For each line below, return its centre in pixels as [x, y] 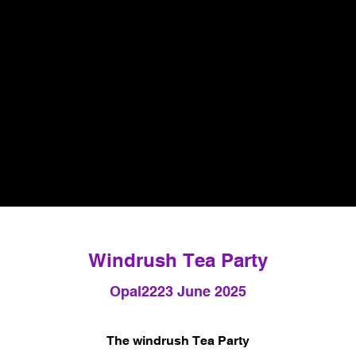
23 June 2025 [202, 292]
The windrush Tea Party [178, 341]
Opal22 [133, 292]
